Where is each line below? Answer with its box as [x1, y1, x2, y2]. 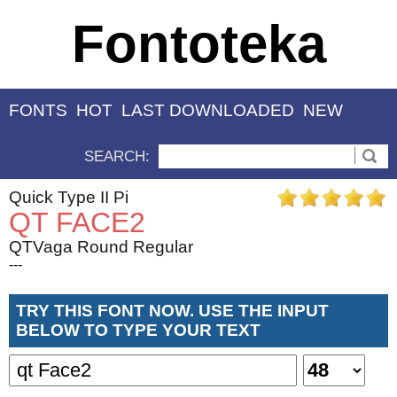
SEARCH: [84, 147, 150, 165]
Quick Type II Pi [9, 187, 128, 206]
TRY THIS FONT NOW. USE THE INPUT [16, 300, 329, 320]
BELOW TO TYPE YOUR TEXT [16, 320, 261, 339]
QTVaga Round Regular [9, 237, 193, 256]
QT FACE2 [9, 206, 145, 238]
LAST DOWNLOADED [121, 101, 294, 121]
